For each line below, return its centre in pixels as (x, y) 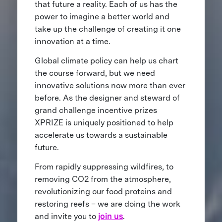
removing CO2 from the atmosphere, (103, 179)
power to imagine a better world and (102, 17)
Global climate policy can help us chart (106, 61)
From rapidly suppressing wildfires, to (104, 167)
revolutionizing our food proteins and (103, 192)
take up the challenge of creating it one (108, 29)
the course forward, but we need (95, 73)
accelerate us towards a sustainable (101, 135)
